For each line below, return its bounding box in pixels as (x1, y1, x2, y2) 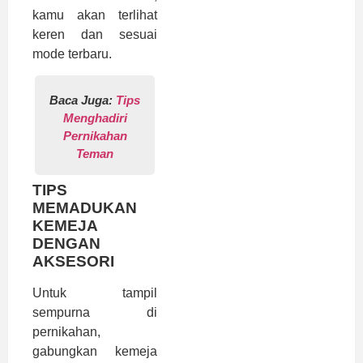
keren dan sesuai (32, 27, 157, 41)
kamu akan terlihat (32, 7, 157, 22)
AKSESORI (32, 253, 114, 271)
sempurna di (32, 305, 157, 320)
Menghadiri (62, 111, 127, 126)
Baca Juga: (49, 93, 116, 108)
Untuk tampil (32, 286, 157, 301)
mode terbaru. (32, 46, 112, 61)
